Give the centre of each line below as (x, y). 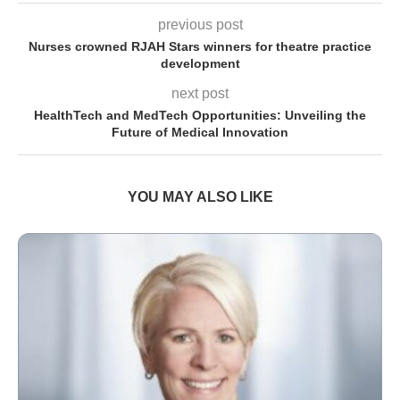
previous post (200, 25)
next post (200, 94)
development (200, 64)
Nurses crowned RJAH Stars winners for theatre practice (200, 47)
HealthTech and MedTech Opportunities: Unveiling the (200, 116)
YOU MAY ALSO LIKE (200, 197)
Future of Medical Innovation (200, 133)
